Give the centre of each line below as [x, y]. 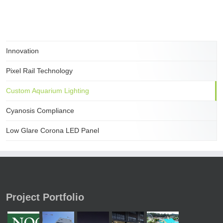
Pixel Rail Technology [39, 71]
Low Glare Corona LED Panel [53, 131]
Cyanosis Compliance [40, 111]
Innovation [22, 51]
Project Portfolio [45, 197]
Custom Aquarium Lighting [48, 91]
